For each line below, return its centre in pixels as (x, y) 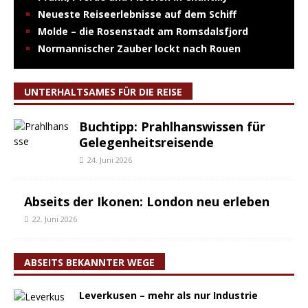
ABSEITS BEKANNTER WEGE (89, 262)
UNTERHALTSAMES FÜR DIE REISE (103, 92)
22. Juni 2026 (55, 219)
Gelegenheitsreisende (146, 142)
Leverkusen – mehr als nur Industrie (168, 295)
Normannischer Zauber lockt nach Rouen (139, 48)
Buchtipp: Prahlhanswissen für (172, 126)
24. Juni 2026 (110, 160)
